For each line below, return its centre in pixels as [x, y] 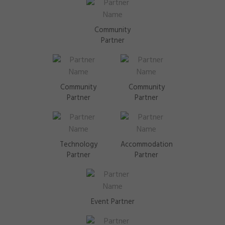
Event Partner [113, 202]
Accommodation [147, 145]
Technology [78, 145]
